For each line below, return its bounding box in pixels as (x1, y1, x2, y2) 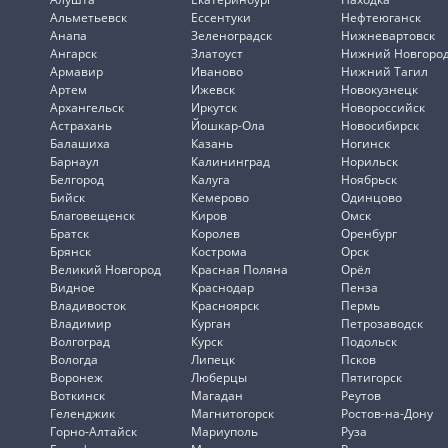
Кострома (191, 243, 247, 260)
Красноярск (191, 297, 259, 314)
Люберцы (191, 369, 247, 386)
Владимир (50, 315, 111, 332)
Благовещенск (50, 207, 135, 224)
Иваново (191, 63, 243, 80)
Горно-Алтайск (50, 423, 137, 440)
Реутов (341, 387, 381, 404)
